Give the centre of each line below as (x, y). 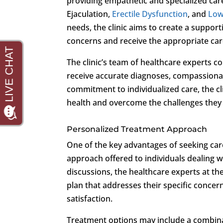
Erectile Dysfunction (150, 14)
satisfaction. (90, 198)
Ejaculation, (90, 14)
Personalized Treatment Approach (137, 129)
